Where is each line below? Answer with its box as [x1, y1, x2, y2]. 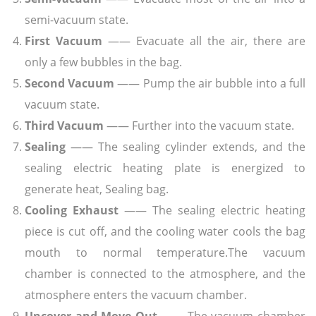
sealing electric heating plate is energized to [25, 159, 305, 176]
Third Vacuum [25, 117, 104, 133]
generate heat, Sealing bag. [25, 181, 169, 197]
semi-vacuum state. [25, 11, 128, 28]
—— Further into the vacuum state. [104, 117, 294, 133]
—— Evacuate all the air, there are [102, 32, 305, 49]
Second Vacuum [25, 75, 115, 91]
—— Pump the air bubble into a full [114, 75, 306, 91]
